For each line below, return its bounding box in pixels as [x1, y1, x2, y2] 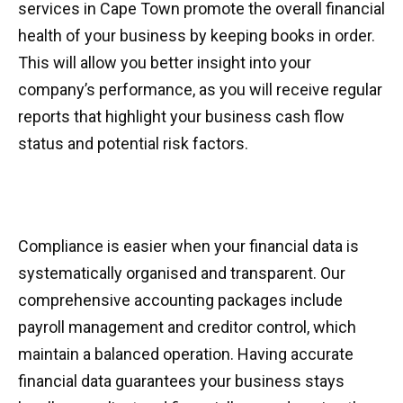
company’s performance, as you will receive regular [18, 80, 382, 99]
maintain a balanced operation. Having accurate [18, 345, 354, 363]
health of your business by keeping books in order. [18, 26, 375, 45]
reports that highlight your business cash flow [18, 107, 345, 126]
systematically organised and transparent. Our [18, 264, 345, 282]
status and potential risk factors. [18, 134, 248, 153]
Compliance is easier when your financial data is [18, 237, 359, 255]
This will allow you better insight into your [18, 53, 311, 72]
